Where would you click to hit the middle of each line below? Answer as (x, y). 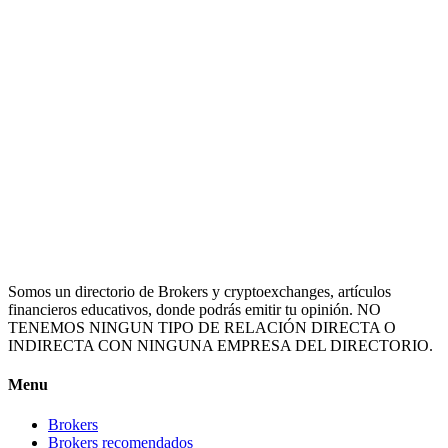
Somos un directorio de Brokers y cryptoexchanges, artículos (199, 292)
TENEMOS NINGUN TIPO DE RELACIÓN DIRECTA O (202, 328)
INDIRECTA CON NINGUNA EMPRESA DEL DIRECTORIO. (220, 346)
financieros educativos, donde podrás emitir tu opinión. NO (194, 310)
